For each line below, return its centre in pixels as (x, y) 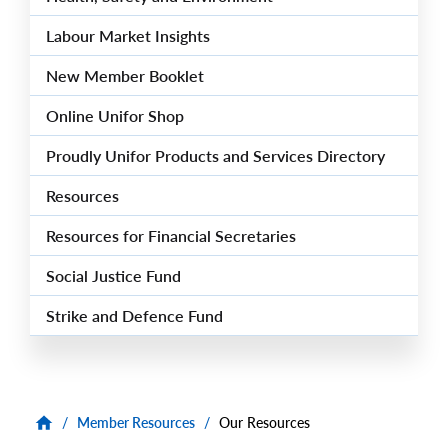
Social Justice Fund (113, 276)
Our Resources (264, 423)
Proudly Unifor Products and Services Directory (215, 156)
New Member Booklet (125, 76)
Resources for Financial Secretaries (171, 236)
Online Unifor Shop (115, 116)
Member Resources (136, 423)
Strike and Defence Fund (134, 316)
